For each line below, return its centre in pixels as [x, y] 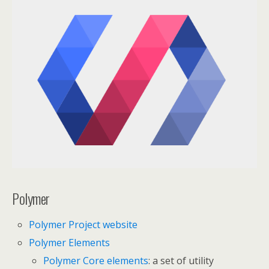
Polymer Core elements [96, 260]
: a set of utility [181, 260]
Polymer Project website [83, 225]
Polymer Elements [70, 243]
